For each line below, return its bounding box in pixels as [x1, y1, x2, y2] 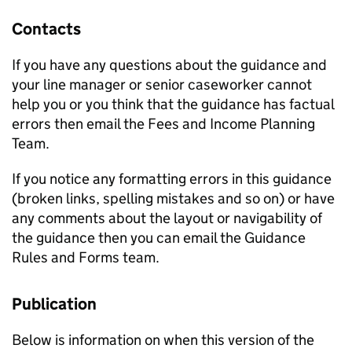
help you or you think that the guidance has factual [12, 95, 334, 114]
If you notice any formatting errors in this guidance [12, 170, 332, 189]
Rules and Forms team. [12, 248, 159, 267]
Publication [12, 294, 97, 315]
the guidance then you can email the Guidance [12, 229, 306, 247]
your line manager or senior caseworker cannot [12, 75, 312, 94]
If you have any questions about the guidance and [12, 56, 327, 75]
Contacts [12, 19, 81, 40]
